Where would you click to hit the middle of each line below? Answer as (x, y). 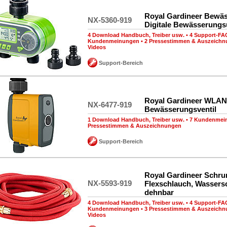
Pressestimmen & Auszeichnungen (135, 126)
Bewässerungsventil (180, 109)
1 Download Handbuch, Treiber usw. (136, 120)
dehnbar (159, 192)
